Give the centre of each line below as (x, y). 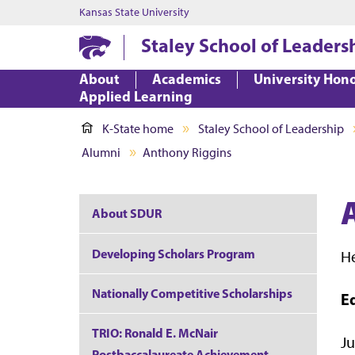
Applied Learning (136, 96)
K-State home (138, 129)
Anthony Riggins (187, 153)
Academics (187, 79)
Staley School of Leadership (271, 129)
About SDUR (127, 214)
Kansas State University (134, 12)
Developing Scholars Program (174, 253)
